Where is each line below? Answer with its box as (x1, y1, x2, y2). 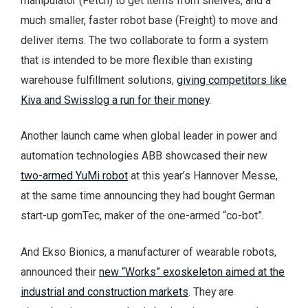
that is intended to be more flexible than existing (21, 53, 252, 67)
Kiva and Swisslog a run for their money (21, 93, 209, 107)
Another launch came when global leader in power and (21, 129, 277, 143)
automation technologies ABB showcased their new (21, 149, 267, 163)
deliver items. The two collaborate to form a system (21, 33, 268, 47)
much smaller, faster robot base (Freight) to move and (21, 13, 278, 27)
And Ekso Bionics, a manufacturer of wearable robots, (21, 245, 276, 258)
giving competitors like (177, 73, 287, 87)
